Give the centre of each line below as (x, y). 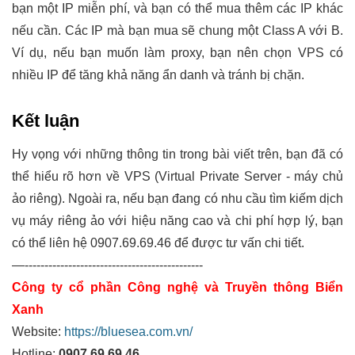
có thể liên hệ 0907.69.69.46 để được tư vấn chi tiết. (158, 242)
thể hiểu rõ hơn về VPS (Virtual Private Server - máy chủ (177, 176)
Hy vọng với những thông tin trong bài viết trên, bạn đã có (177, 154)
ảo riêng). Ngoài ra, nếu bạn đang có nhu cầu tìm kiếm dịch (177, 198)
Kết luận (46, 120)
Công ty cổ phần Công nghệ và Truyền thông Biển (177, 287)
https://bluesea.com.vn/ (128, 331)
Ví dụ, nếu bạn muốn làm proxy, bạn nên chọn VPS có (177, 52)
